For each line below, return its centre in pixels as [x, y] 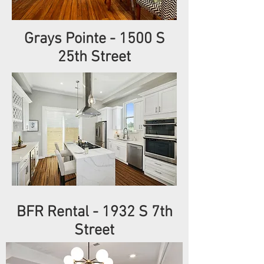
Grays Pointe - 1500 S [94, 39]
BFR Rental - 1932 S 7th [94, 212]
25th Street [94, 57]
